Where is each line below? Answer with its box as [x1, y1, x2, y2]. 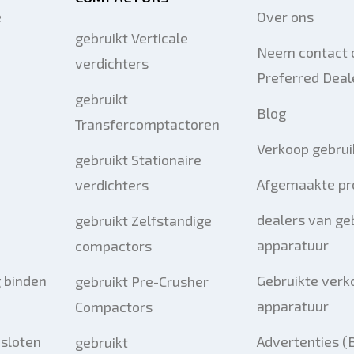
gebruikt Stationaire [74, 151, 201, 168]
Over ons [256, 8, 314, 25]
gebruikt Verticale [74, 29, 188, 47]
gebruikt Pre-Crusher [74, 273, 209, 290]
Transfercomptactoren [74, 115, 220, 133]
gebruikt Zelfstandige [74, 212, 212, 229]
